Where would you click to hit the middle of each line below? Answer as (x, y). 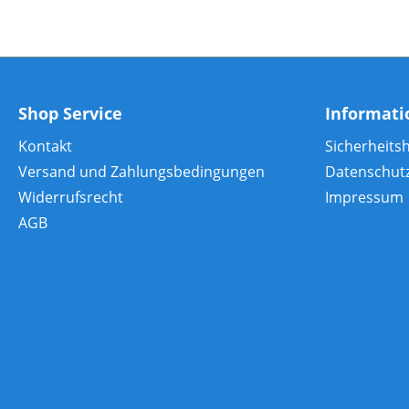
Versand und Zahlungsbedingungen (142, 172)
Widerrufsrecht (71, 197)
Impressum (364, 197)
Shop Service (70, 113)
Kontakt (45, 146)
